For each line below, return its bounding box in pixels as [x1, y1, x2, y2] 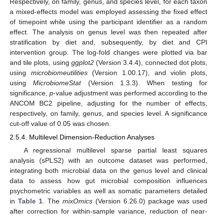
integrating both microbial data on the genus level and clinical [10, 167, 207, 175]
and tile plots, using [10, 58, 71, 66]
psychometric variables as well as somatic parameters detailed [10, 187, 207, 195]
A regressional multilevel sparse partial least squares [23, 146, 207, 155]
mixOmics [62, 197, 93, 205]
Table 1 [18, 197, 43, 205]
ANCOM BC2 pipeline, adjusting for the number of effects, [10, 99, 207, 107]
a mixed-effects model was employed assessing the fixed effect [10, 7, 207, 15]
